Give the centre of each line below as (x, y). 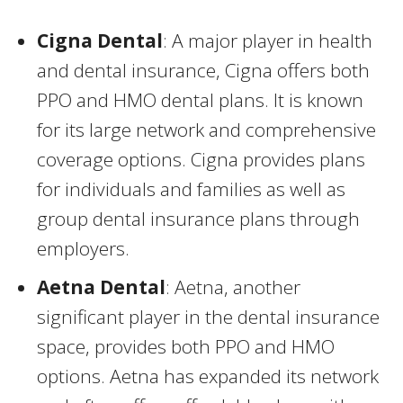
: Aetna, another (233, 287)
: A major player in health (268, 41)
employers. (83, 249)
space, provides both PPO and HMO (186, 347)
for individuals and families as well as (191, 189)
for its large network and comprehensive (206, 130)
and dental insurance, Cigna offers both (203, 71)
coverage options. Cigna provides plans (201, 160)
